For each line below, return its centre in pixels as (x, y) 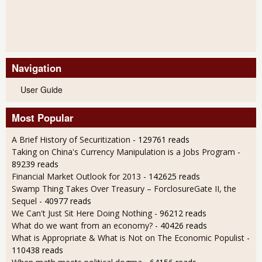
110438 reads (37, 250)
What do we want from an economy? (82, 226)
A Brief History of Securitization (71, 140)
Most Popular (43, 118)
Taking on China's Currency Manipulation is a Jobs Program (123, 152)
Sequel (24, 201)
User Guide (42, 90)
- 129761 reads (161, 140)
